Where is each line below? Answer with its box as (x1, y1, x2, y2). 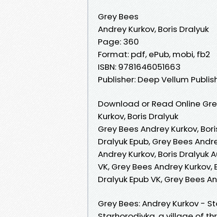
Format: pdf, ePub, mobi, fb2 (98, 48, 210, 60)
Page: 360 (98, 35, 139, 47)
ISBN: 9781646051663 (98, 61, 181, 73)
